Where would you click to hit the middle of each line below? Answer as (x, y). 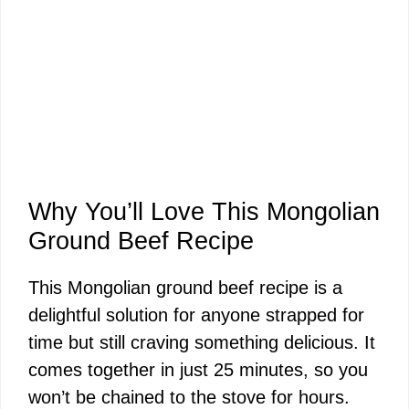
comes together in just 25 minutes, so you (198, 370)
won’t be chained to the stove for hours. (189, 397)
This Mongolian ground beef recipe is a (185, 288)
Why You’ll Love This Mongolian (204, 212)
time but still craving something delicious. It (202, 342)
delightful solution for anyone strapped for (196, 315)
